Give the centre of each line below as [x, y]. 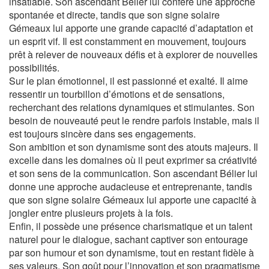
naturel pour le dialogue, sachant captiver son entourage [128, 239]
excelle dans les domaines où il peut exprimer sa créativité [133, 160]
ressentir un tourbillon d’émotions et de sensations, [117, 94]
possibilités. [34, 68]
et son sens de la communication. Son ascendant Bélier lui [133, 173]
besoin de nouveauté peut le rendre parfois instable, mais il [134, 120]
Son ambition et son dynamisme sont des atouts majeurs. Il [134, 147]
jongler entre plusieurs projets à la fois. [91, 213]
